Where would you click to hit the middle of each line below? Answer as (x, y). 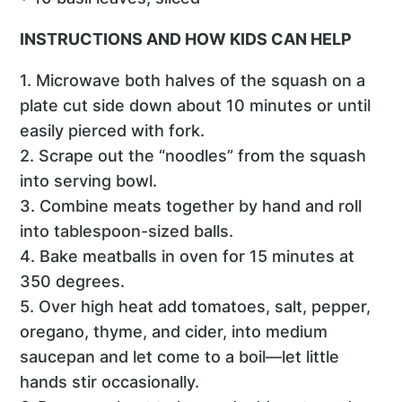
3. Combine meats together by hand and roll (191, 205)
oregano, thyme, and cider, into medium (174, 331)
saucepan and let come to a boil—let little (180, 356)
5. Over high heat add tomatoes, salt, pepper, (196, 306)
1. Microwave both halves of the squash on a (193, 80)
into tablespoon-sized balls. (127, 231)
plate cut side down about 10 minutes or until (196, 105)
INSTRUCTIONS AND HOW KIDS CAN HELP (186, 39)
